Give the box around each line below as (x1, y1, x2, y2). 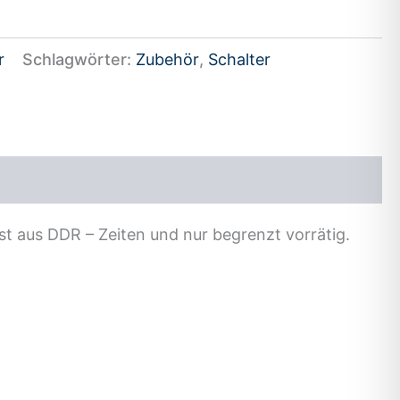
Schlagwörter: (22, 49, 137, 69)
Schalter (208, 49, 271, 69)
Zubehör (136, 49, 200, 69)
